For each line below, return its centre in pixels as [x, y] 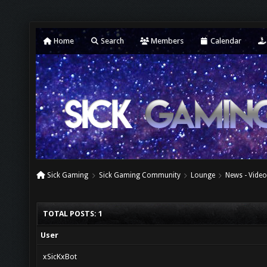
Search [111, 41]
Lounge [203, 175]
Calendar [225, 41]
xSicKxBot [60, 257]
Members [166, 41]
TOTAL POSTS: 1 [73, 214]
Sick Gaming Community [139, 175]
